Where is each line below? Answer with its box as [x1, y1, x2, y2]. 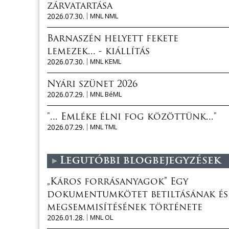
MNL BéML [90, 89, 122, 99]
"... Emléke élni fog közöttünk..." [47, 112, 217, 122]
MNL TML [90, 122, 117, 131]
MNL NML [90, 11, 118, 20]
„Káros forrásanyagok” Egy [47, 177, 188, 187]
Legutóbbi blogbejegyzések [60, 155, 221, 166]
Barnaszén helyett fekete [47, 34, 178, 44]
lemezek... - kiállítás [47, 47, 150, 57]
